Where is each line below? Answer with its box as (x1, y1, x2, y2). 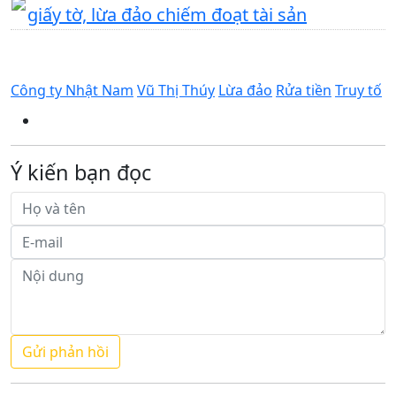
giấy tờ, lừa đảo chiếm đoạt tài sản (27, 2, 307, 27)
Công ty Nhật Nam (11, 80, 133, 100)
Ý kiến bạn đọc (11, 157, 151, 187)
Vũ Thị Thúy (137, 80, 215, 100)
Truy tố (335, 80, 382, 100)
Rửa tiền (276, 80, 331, 100)
